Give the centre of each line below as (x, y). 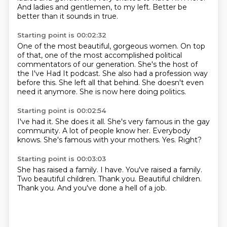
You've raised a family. (164, 170)
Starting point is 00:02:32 (62, 35)
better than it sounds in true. (67, 16)
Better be (169, 7)
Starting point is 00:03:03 (61, 159)
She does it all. (81, 122)
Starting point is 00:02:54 (61, 110)
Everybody (171, 131)
